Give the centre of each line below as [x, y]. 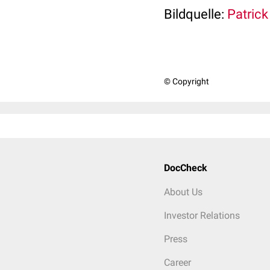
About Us [183, 192]
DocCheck [186, 168]
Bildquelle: [194, 14]
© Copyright [187, 81]
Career [177, 262]
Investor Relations [202, 215]
